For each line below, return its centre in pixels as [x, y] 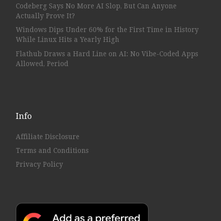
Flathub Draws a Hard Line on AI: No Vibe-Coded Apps [107, 54]
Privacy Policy [39, 165]
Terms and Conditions [52, 150]
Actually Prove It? [45, 16]
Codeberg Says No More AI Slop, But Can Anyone [96, 6]
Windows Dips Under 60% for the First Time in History [107, 30]
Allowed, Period [42, 63]
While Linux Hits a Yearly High [67, 40]
